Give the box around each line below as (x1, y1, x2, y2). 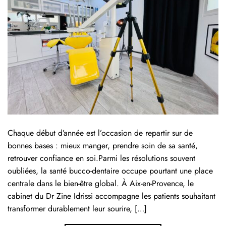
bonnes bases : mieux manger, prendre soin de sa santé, (8, 140, 198, 152)
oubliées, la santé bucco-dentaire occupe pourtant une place (8, 165, 213, 177)
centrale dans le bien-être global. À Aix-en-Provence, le (8, 178, 194, 190)
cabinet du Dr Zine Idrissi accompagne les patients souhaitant (8, 190, 215, 202)
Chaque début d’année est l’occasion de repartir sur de (8, 127, 193, 139)
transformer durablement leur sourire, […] (8, 203, 147, 215)
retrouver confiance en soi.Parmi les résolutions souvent (8, 152, 195, 164)
